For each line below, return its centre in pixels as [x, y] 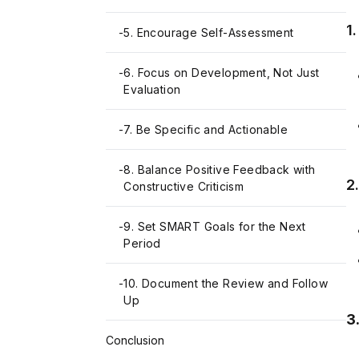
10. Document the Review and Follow [226, 284]
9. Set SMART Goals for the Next [215, 227]
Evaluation [152, 90]
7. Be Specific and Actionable [206, 130]
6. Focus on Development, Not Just [222, 73]
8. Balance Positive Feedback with [220, 170]
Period [142, 244]
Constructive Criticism [184, 187]
